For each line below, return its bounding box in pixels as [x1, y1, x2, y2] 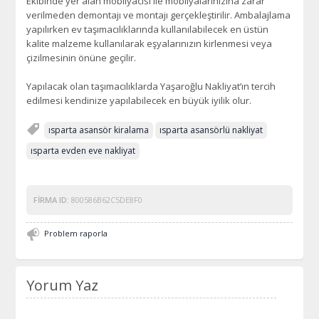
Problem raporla [44, 228, 108, 239]
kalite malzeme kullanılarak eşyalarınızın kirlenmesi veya [26, 37, 273, 51]
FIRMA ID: [33, 194, 70, 206]
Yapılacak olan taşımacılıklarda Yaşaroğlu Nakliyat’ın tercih [26, 80, 276, 93]
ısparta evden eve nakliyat [31, 145, 136, 157]
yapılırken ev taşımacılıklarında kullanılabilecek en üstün [26, 23, 269, 36]
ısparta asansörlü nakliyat [159, 124, 263, 137]
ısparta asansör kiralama [48, 124, 150, 137]
